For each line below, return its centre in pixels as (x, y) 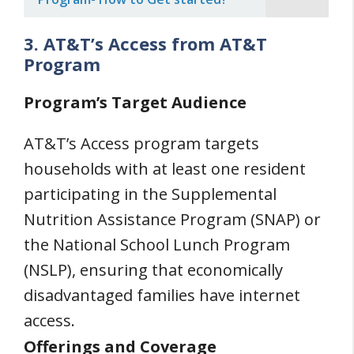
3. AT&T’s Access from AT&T (145, 43)
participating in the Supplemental (150, 194)
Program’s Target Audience (135, 102)
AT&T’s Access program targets (141, 143)
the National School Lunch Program (157, 244)
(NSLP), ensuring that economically (153, 269)
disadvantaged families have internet (162, 295)
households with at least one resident (165, 168)
